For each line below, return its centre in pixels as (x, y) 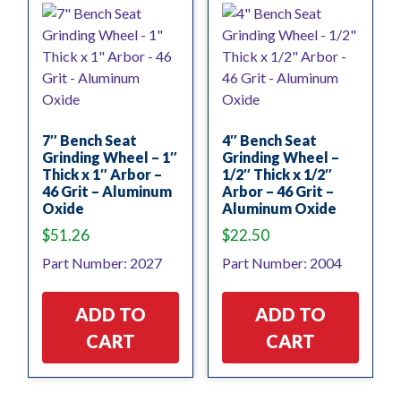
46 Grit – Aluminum (107, 191)
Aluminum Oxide (279, 208)
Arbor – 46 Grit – (277, 191)
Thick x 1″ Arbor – (102, 174)
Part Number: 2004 (282, 262)
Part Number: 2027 (102, 262)
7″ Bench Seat (90, 140)
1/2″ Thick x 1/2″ (277, 174)
